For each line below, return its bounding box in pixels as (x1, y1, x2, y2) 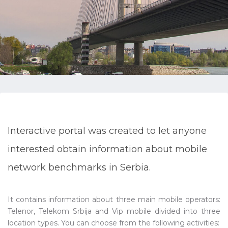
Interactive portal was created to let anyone (8, 125, 207, 136)
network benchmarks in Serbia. (8, 162, 151, 173)
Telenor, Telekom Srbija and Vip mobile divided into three (8, 207, 220, 216)
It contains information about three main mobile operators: (8, 195, 220, 204)
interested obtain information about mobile (8, 144, 207, 155)
